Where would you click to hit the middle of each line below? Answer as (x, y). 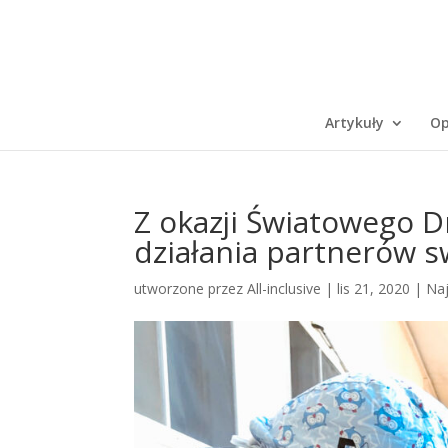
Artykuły (354, 122)
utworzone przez (191, 288)
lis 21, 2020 (374, 288)
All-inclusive (284, 288)
